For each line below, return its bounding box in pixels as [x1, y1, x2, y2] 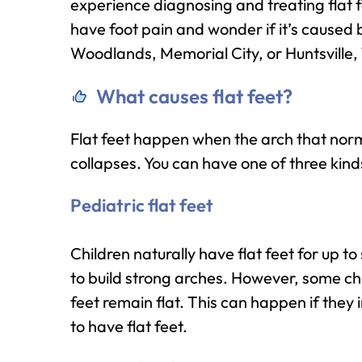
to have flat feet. [70, 316, 187, 336]
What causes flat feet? [96, 84, 293, 108]
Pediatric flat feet [70, 194, 213, 217]
